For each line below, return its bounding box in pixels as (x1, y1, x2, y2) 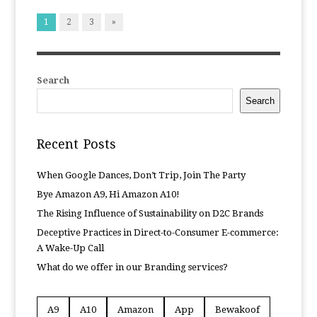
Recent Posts (37, 137, 117, 151)
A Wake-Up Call (37, 243, 105, 253)
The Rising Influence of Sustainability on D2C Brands (37, 208, 264, 219)
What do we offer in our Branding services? (37, 262, 229, 272)
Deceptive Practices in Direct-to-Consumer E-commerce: (37, 227, 279, 238)
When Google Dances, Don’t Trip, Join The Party (37, 170, 246, 180)
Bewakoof (215, 304, 260, 315)
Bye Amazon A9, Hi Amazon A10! (37, 189, 180, 200)
